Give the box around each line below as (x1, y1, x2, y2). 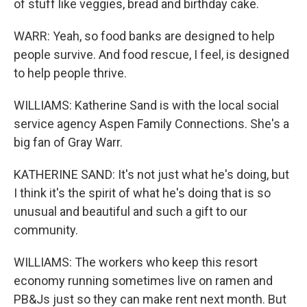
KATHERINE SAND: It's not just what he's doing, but (14, 167, 289, 182)
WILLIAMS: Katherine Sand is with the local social (14, 98, 279, 112)
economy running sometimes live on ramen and (14, 273, 273, 288)
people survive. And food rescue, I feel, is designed (14, 47, 289, 62)
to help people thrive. (14, 66, 127, 80)
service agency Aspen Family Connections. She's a (14, 116, 289, 131)
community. (14, 223, 78, 237)
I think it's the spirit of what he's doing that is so (14, 186, 271, 200)
